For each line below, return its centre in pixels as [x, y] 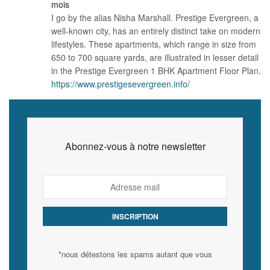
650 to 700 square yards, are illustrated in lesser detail [155, 58]
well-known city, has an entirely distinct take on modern [156, 31]
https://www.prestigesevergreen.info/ [121, 84]
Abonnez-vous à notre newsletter [135, 146]
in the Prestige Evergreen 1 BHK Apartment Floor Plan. [156, 71]
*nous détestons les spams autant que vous [135, 254]
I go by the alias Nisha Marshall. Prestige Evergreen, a [155, 18]
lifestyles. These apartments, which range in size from [154, 44]
